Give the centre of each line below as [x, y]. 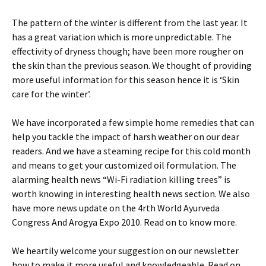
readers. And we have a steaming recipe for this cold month [131, 151]
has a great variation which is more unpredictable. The [122, 37]
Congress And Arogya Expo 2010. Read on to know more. [124, 222]
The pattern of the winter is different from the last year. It [130, 23]
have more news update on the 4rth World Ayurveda [116, 208]
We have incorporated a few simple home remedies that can [133, 122]
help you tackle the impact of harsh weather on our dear [126, 137]
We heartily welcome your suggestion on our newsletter [125, 251]
